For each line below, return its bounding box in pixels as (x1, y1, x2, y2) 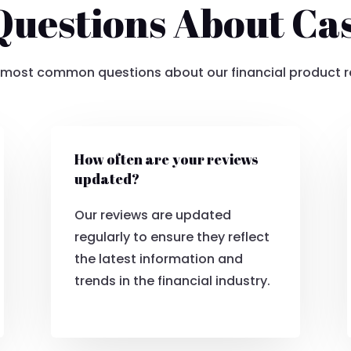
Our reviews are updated (74, 206, 231, 225)
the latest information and (74, 250, 243, 269)
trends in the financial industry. (74, 272, 270, 291)
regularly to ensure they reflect (74, 228, 270, 247)
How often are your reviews (74, 150, 259, 169)
